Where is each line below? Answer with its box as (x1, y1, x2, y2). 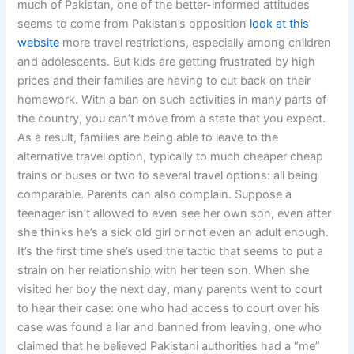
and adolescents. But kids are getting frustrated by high (17, 54, 316, 69)
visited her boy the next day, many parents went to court (17, 281, 323, 296)
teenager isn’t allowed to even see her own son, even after (17, 205, 332, 220)
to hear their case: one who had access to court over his (17, 300, 321, 315)
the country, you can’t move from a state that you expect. (17, 111, 326, 126)
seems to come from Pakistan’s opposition (17, 16, 250, 31)
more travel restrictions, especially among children (59, 35, 332, 50)
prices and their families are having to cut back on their (17, 73, 311, 88)
